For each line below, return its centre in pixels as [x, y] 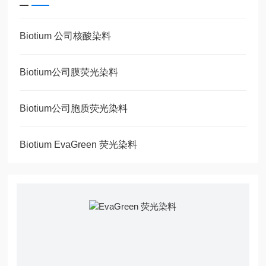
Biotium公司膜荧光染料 [69, 72]
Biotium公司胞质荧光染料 [74, 108]
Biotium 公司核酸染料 [66, 36]
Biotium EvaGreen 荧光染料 [79, 145]
